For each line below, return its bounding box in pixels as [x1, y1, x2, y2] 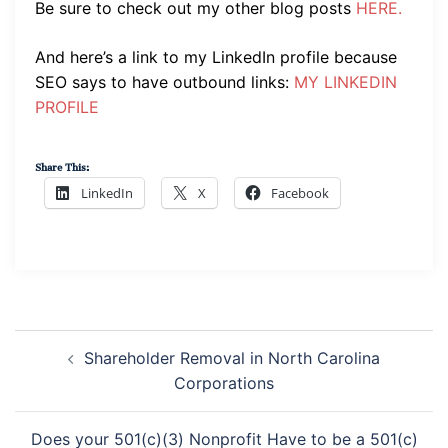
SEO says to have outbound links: [35, 71, 294, 92]
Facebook [271, 184, 329, 203]
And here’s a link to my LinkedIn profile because [35, 46, 397, 67]
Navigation [14, 340, 116, 391]
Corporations [174, 373, 274, 394]
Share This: [35, 153, 89, 178]
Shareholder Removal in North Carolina [84, 348, 380, 369]
